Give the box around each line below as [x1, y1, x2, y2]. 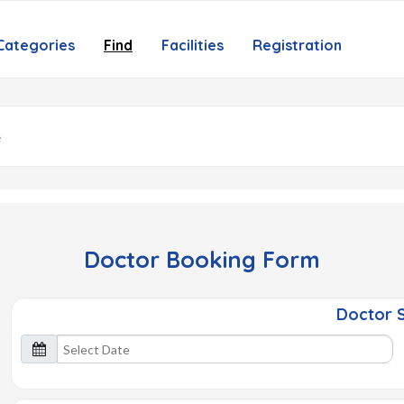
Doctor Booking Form [84, 245, 320, 273]
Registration [252, 36, 342, 54]
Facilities [161, 36, 224, 54]
